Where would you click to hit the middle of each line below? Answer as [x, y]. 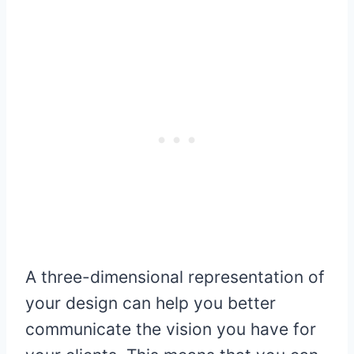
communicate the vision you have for [171, 330]
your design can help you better [151, 303]
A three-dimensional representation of [175, 277]
